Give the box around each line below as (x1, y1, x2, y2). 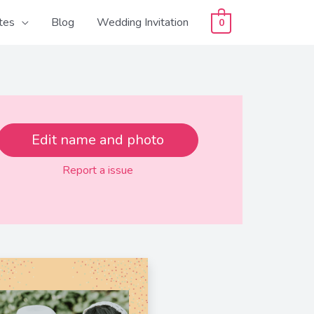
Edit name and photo (32, 130, 165, 149)
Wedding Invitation (97, 15, 189, 30)
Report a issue (62, 163, 134, 178)
